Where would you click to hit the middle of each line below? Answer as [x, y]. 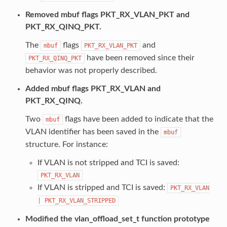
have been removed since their [139, 58]
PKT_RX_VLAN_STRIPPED [80, 200]
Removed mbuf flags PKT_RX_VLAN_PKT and [107, 14]
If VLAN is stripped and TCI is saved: [102, 187]
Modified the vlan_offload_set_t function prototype [117, 219]
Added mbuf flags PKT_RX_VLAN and [93, 88]
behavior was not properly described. [91, 70]
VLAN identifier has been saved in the [93, 131]
